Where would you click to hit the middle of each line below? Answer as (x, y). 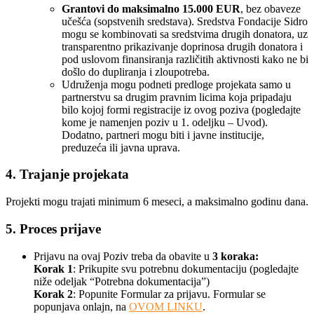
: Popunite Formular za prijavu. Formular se (169, 294)
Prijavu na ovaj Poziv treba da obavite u (122, 256)
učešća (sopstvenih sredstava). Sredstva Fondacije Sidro (185, 21)
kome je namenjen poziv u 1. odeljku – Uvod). (165, 122)
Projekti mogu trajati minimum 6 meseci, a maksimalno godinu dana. (157, 202)
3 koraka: (234, 256)
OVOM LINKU (166, 306)
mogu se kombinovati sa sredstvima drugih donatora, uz (185, 34)
